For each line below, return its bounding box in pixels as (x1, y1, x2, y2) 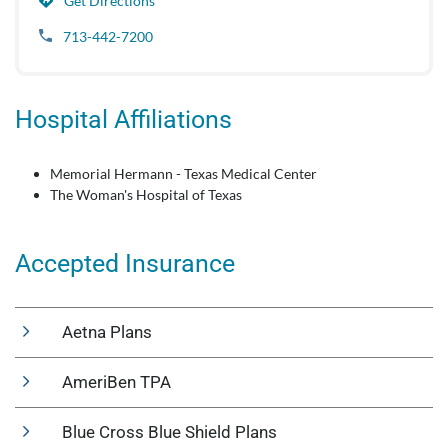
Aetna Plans (62, 322, 152, 342)
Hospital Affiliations (15, 105, 232, 134)
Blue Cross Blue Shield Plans (62, 422, 277, 442)
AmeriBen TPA (62, 372, 171, 392)
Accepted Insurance (15, 249, 235, 278)
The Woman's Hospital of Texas (50, 186, 242, 203)
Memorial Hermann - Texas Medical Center (50, 165, 317, 182)
